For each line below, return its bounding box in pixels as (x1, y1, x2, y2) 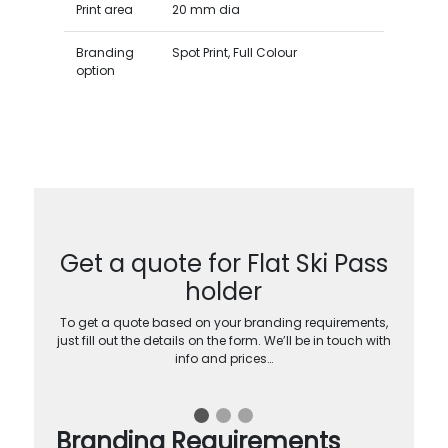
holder (185, 274, 263, 308)
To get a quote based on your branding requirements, (59, 313, 388, 331)
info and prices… (174, 349, 273, 367)
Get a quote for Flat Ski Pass (59, 246, 388, 280)
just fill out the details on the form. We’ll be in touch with (56, 331, 391, 349)
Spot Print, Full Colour (171, 43, 297, 61)
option (75, 61, 115, 79)
